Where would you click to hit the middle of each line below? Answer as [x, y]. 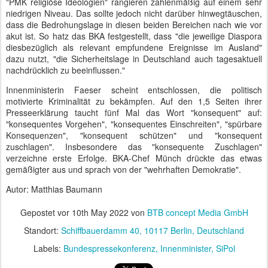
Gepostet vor [46, 212]
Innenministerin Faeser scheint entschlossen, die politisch [134, 90]
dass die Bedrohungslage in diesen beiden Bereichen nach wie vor [134, 25]
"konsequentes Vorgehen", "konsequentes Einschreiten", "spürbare [134, 124]
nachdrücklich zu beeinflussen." [66, 70]
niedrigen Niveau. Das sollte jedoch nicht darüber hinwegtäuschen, [134, 13]
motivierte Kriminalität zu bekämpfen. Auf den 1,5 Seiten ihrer [134, 101]
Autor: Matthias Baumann [54, 189]
